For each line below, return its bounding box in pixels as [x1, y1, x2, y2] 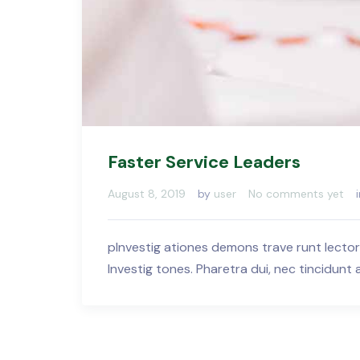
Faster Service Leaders [108, 149, 301, 174]
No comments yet [248, 186, 344, 201]
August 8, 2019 [108, 186, 186, 201]
